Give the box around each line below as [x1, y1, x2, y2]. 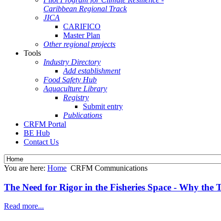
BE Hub [24, 129, 50, 137]
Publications [63, 111, 102, 119]
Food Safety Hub [43, 75, 97, 84]
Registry [63, 93, 89, 102]
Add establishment [63, 67, 120, 75]
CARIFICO [63, 22, 101, 31]
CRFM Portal [24, 120, 66, 128]
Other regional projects [43, 40, 115, 48]
